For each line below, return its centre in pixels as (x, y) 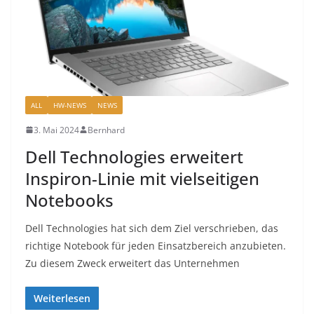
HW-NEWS (70, 105)
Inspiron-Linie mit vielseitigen (142, 178)
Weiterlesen (62, 298)
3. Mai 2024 (56, 130)
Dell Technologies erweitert (134, 156)
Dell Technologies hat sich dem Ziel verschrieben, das (152, 228)
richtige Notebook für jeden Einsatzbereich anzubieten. (156, 245)
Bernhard (106, 130)
